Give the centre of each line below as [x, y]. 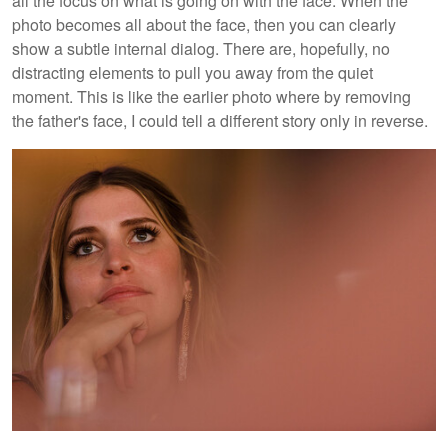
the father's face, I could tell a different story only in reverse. [220, 120]
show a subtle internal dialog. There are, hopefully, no [201, 48]
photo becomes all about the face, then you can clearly [204, 24]
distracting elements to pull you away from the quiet [192, 72]
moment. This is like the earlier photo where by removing [211, 96]
